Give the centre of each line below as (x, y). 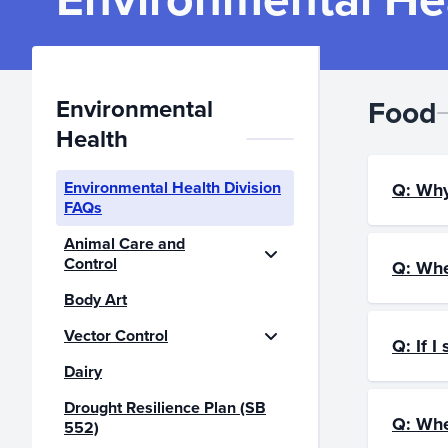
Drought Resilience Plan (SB (165, 407)
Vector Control (116, 335)
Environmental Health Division (172, 187)
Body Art (95, 299)
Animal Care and (124, 243)
